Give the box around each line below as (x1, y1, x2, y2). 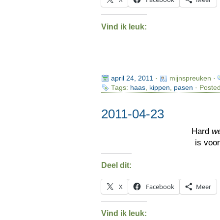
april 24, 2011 (110, 74, 153, 82)
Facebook (145, 182, 174, 191)
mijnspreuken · (169, 74, 218, 82)
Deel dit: (101, 161, 132, 170)
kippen (149, 83, 170, 91)
